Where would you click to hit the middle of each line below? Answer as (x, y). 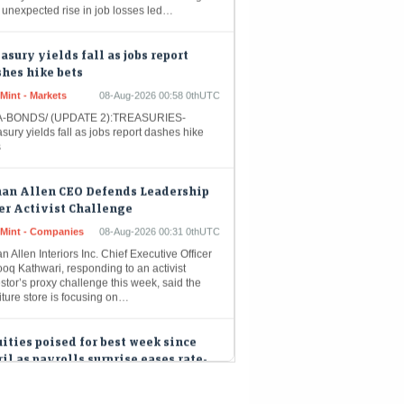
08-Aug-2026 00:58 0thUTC (160, 70)
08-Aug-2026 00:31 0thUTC (160, 206)
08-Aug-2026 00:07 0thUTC (160, 374)
